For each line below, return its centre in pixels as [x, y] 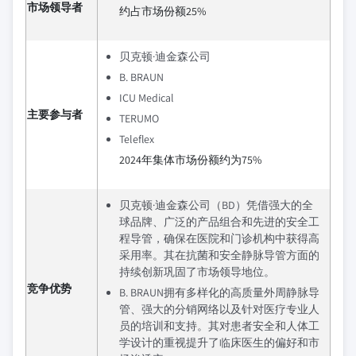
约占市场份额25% [163, 11]
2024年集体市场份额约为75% [190, 160]
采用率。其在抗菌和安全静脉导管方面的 [219, 255]
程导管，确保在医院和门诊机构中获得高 [219, 238]
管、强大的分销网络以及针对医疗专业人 [219, 309]
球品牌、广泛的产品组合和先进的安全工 [219, 222]
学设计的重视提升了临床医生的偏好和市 [219, 342]
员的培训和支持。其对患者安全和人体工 [219, 326]
